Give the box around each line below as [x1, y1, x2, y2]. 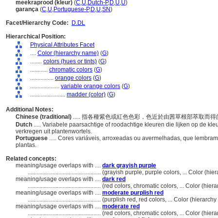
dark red [102, 176, 126, 182]
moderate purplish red [102, 189, 163, 196]
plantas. [16, 142, 38, 148]
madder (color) [67, 91, 106, 98]
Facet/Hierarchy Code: [6, 19, 69, 26]
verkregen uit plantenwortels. [16, 128, 93, 135]
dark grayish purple [102, 162, 156, 169]
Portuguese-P [54, 6, 89, 13]
